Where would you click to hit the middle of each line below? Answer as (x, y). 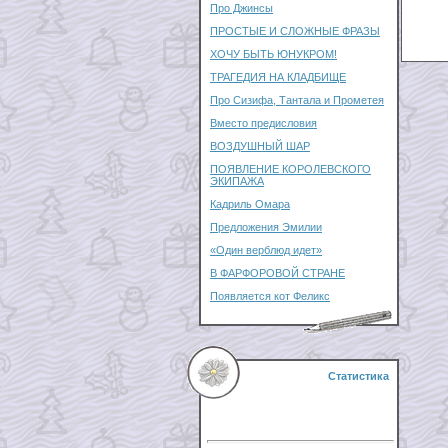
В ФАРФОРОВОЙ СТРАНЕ (277, 273)
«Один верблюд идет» (266, 250)
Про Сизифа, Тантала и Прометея (297, 100)
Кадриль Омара (250, 204)
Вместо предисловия (263, 123)
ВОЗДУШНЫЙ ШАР (260, 146)
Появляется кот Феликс (270, 296)
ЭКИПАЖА (237, 181)
